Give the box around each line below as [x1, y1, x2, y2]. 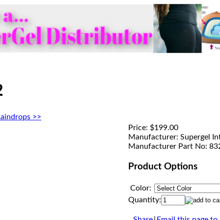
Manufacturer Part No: [128, 142, 207, 150]
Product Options [128, 162, 197, 171]
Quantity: [128, 195, 161, 204]
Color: [130, 184, 151, 192]
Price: [128, 123, 148, 132]
